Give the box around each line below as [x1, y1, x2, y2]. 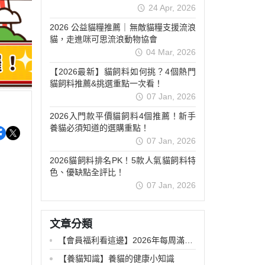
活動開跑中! [57, 247, 102, 257]
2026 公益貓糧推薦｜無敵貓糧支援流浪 [50, 22, 196, 33]
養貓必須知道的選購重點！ [50, 123, 149, 133]
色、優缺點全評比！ [50, 167, 124, 177]
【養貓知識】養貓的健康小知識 [59, 254, 174, 264]
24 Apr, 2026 [148, 3, 196, 13]
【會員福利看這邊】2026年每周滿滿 [57, 235, 193, 245]
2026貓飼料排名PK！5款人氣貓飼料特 [50, 156, 196, 166]
